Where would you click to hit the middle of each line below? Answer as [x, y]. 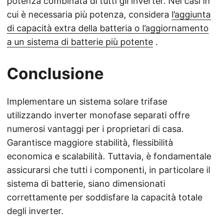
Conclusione [55, 74]
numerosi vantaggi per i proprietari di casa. [95, 129]
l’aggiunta [191, 15]
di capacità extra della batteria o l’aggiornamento [108, 28]
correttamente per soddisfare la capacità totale [105, 197]
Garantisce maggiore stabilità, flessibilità [90, 143]
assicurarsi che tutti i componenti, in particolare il [109, 170]
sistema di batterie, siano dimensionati [86, 184]
